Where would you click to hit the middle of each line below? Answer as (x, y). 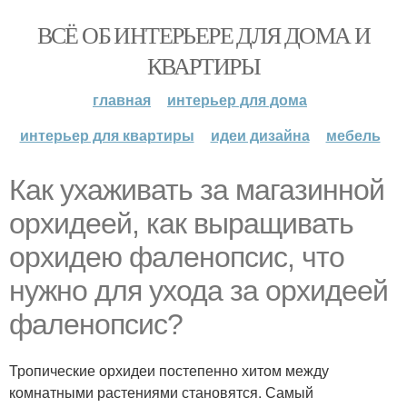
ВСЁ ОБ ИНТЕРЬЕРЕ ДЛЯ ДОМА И (203, 35)
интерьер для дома (237, 99)
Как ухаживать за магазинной (197, 190)
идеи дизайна (260, 135)
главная (122, 99)
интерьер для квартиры (107, 135)
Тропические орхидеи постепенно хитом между (169, 370)
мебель (353, 135)
